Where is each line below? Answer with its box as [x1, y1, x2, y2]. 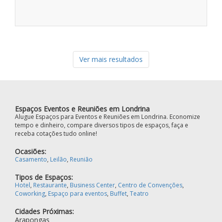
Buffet [110, 189, 127, 198]
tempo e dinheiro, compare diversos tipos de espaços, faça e [15, 121, 188, 130]
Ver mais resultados [79, 55, 143, 64]
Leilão [50, 155, 67, 164]
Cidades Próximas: [15, 207, 74, 217]
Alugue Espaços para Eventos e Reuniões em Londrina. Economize [15, 112, 200, 121]
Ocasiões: [15, 147, 46, 157]
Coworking [15, 189, 45, 198]
